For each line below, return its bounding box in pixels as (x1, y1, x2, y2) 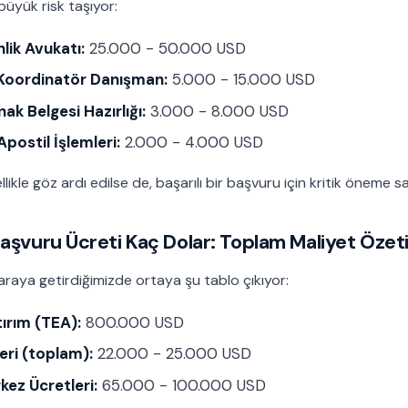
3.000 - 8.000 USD (146, 100, 289, 121)
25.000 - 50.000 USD (85, 37, 246, 58)
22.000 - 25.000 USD (93, 343, 251, 364)
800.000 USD (81, 311, 184, 332)
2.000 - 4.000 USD (120, 132, 263, 153)
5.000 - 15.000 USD (168, 69, 315, 90)
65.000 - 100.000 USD (97, 375, 266, 396)
